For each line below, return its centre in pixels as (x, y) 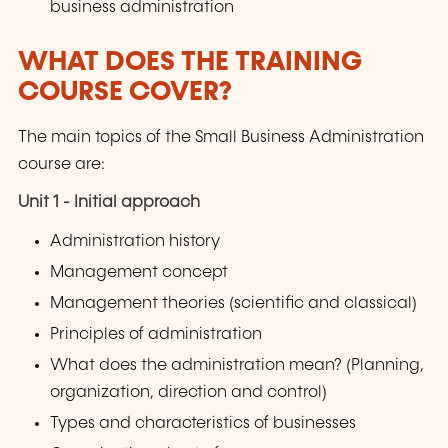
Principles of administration (156, 335)
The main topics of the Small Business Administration (221, 137)
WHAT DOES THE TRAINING (190, 63)
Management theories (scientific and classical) (234, 304)
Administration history (135, 242)
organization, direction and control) (189, 393)
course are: (61, 164)
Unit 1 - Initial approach (109, 202)
